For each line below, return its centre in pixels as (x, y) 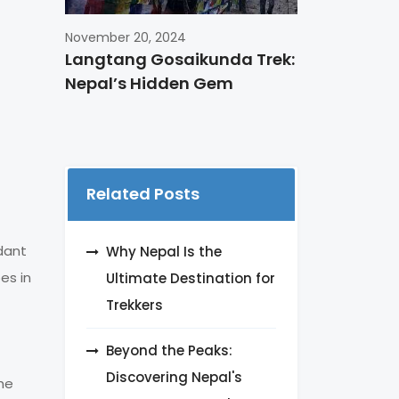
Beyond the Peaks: (169, 351)
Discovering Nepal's (174, 378)
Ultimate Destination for (191, 279)
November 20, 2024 (126, 38)
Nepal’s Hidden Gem (149, 84)
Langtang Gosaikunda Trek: (180, 60)
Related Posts (143, 194)
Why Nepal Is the (164, 252)
